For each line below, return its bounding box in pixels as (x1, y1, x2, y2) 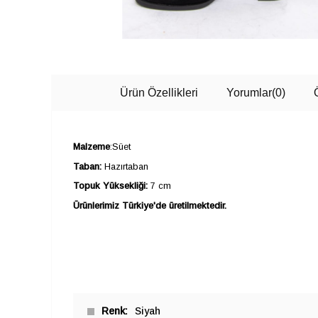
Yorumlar (226, 87, 272, 99)
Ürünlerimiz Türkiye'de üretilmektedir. (73, 200, 226, 212)
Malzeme (73, 141, 110, 152)
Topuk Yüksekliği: (73, 180, 148, 192)
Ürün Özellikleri (120, 87, 198, 99)
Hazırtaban (102, 160, 148, 172)
